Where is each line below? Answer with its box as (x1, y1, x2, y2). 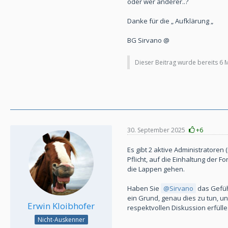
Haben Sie (127, 184, 161, 193)
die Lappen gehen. (127, 164, 185, 174)
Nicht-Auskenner (37, 215, 85, 224)
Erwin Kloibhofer (27, 200, 95, 212)
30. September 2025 (127, 125, 185, 134)
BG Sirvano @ (127, 36, 169, 45)
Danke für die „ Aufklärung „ (127, 16, 213, 26)
